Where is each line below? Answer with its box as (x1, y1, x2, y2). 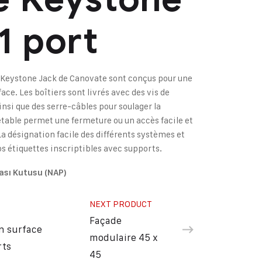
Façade (89, 215, 122, 226)
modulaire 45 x (89, 232, 158, 243)
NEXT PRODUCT (89, 198, 153, 209)
